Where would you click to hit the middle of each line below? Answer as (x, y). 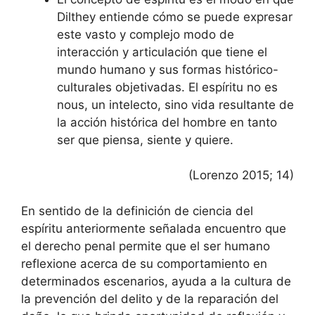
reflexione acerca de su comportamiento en (144, 263)
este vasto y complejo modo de (146, 34)
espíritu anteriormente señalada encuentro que (154, 228)
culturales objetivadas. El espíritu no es (167, 87)
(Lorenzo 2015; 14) (241, 175)
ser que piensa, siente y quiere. (145, 140)
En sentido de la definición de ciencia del (137, 211)
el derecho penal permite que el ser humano (146, 246)
